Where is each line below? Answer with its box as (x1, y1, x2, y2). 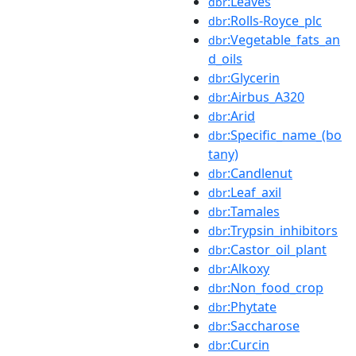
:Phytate (227, 297, 277, 315)
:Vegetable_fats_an (227, 30, 340, 48)
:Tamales (227, 202, 280, 220)
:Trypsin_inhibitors (227, 221, 338, 239)
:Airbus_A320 (227, 87, 304, 106)
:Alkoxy (227, 259, 269, 277)
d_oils (208, 49, 242, 68)
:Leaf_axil (227, 183, 281, 201)
